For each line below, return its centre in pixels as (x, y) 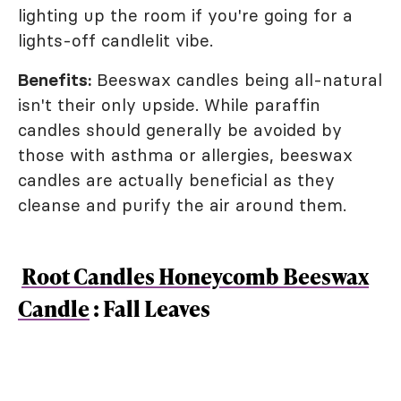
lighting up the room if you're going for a (185, 15)
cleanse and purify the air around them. (182, 205)
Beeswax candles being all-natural (237, 80)
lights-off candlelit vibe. (115, 40)
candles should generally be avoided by (180, 130)
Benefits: (55, 80)
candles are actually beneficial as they (176, 180)
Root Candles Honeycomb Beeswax (195, 276)
